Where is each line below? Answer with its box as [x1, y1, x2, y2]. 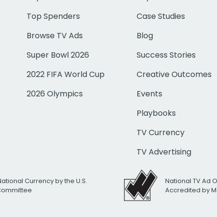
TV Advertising [137, 146, 192, 158]
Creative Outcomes [137, 69, 212, 80]
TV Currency [137, 127, 185, 139]
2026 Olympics [27, 88, 83, 100]
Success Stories [137, 49, 196, 61]
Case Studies [137, 11, 186, 22]
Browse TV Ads [27, 30, 83, 42]
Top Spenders [27, 11, 80, 22]
